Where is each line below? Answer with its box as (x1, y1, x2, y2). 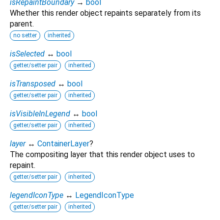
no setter (13, 31, 37, 39)
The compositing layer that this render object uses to (10, 149, 195, 159)
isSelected (10, 49, 45, 58)
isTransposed (10, 79, 55, 88)
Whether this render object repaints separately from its (10, 8, 201, 18)
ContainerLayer (37, 138, 89, 148)
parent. (10, 19, 34, 28)
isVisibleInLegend (10, 109, 70, 118)
